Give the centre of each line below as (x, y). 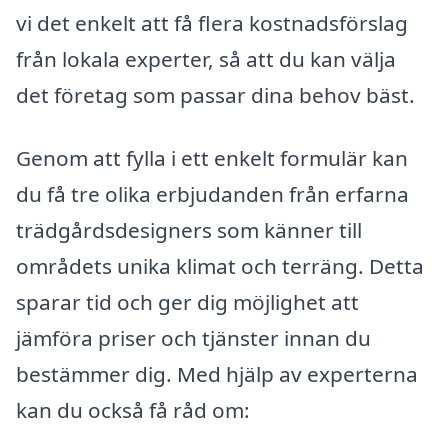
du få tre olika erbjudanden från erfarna (212, 194)
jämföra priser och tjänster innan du (193, 338)
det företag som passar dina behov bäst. (215, 94)
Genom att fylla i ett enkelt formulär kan (212, 158)
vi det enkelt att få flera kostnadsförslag (212, 22)
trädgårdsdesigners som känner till (189, 230)
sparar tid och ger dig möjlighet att (187, 302)
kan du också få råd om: (133, 410)
